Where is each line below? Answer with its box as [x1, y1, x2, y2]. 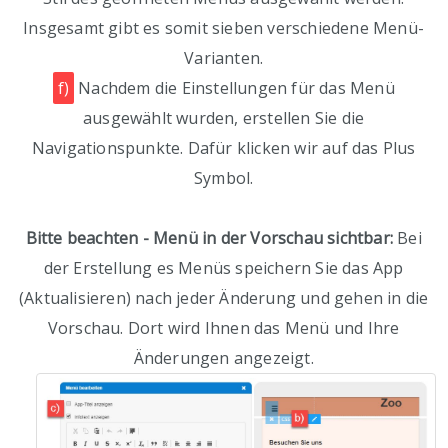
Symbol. [193, 167, 254, 190]
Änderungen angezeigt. [133, 347, 314, 370]
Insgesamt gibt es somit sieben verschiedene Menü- [23, 17, 425, 40]
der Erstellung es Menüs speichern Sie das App [43, 257, 404, 280]
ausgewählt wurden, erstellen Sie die [83, 107, 365, 130]
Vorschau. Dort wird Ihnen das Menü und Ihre [47, 317, 400, 340]
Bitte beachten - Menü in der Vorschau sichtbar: [25, 227, 393, 250]
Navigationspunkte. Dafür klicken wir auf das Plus [31, 137, 416, 160]
